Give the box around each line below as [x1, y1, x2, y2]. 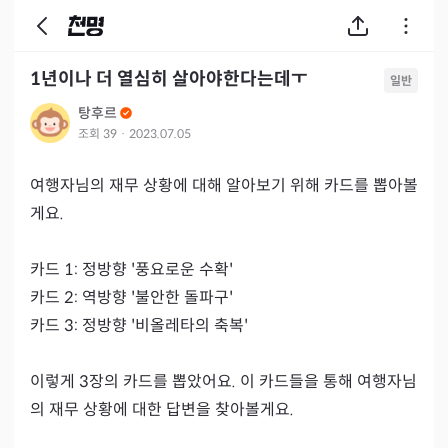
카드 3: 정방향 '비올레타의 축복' [30, 315, 248, 336]
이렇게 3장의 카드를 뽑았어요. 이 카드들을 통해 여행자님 [30, 371, 417, 392]
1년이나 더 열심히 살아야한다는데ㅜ [30, 68, 308, 90]
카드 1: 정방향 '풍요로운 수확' [30, 259, 233, 280]
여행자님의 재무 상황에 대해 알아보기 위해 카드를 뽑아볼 [30, 175, 418, 196]
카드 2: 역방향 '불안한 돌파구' [30, 287, 233, 308]
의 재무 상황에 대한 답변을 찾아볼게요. [30, 399, 294, 420]
